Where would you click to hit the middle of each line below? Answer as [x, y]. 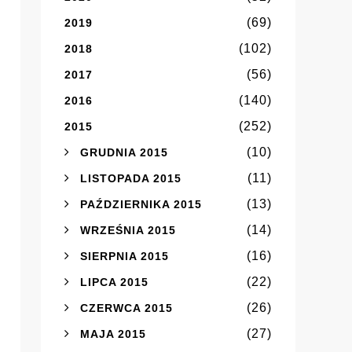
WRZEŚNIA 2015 [128, 230]
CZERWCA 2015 [126, 308]
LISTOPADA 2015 [131, 178]
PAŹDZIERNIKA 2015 [141, 204]
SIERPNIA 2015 [125, 256]
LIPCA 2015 [114, 282]
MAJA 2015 [113, 334]
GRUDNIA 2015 [124, 152]
